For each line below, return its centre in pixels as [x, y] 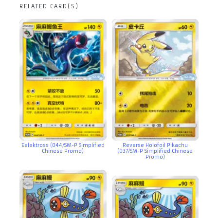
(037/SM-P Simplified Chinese [155, 151]
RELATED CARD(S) [49, 7]
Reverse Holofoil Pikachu [155, 145]
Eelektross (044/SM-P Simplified [63, 145]
